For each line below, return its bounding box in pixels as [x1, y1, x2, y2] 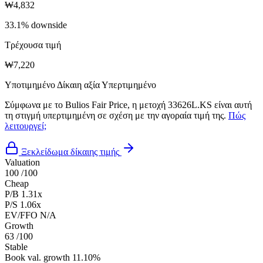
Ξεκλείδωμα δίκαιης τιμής [21, 146, 119, 157]
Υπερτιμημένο [102, 79, 156, 90]
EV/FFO [5, 210, 38, 220]
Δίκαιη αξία [57, 79, 100, 90]
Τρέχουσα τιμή [5, 39, 61, 50]
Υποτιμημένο [5, 79, 55, 90]
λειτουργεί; [5, 120, 46, 131]
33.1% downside [5, 19, 67, 30]
